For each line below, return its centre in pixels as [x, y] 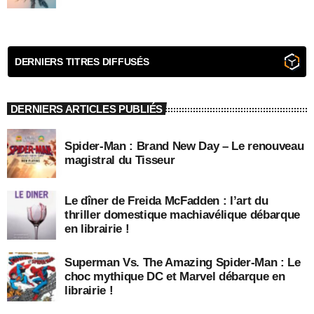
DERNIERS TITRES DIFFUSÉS [82, 62]
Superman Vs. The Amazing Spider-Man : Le [183, 262]
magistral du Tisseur [120, 160]
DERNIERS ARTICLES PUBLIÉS [86, 109]
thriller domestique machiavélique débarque [182, 214]
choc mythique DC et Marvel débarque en [175, 276]
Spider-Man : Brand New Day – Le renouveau [184, 146]
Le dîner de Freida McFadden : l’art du [166, 200]
